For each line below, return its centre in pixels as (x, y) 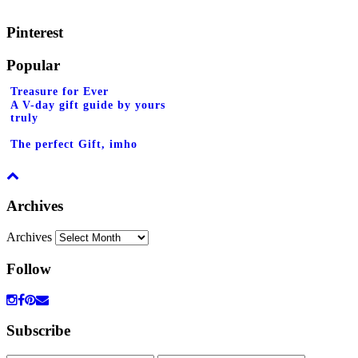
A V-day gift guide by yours (88, 105)
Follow (29, 268)
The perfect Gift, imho (74, 144)
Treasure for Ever (60, 91)
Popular (33, 65)
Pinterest (35, 33)
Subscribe (38, 331)
